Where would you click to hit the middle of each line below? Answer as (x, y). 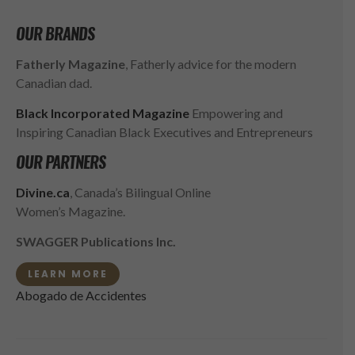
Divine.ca (43, 192)
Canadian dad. (54, 82)
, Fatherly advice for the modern (211, 63)
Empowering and (236, 113)
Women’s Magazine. (71, 211)
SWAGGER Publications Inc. (96, 241)
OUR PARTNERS (61, 162)
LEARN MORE (68, 273)
